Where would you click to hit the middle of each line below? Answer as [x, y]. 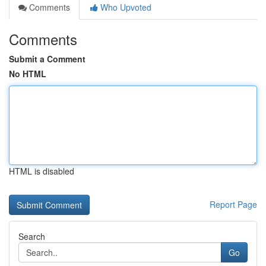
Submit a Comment [47, 59]
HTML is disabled [42, 171]
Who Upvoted [125, 7]
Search [32, 236]
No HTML [28, 74]
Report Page [233, 204]
